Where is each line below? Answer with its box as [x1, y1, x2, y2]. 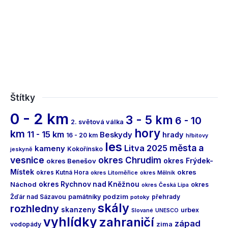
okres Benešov [46, 156, 96, 165]
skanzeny [61, 205, 96, 214]
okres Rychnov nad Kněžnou [39, 180, 139, 188]
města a [169, 142, 204, 153]
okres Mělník [140, 169, 175, 176]
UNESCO [155, 207, 179, 214]
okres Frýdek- [163, 156, 213, 165]
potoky [130, 193, 150, 201]
